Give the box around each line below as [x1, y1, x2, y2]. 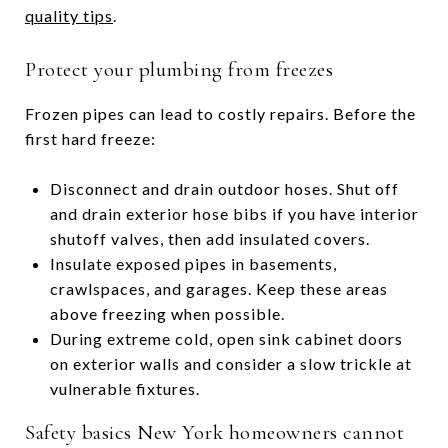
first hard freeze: [25, 129, 156, 148]
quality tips [25, 6, 113, 25]
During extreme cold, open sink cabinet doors [49, 329, 403, 348]
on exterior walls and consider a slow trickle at [49, 354, 412, 373]
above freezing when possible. [49, 304, 285, 323]
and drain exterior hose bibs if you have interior [49, 204, 419, 223]
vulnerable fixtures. [49, 379, 200, 398]
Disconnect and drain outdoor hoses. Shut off [49, 179, 399, 198]
